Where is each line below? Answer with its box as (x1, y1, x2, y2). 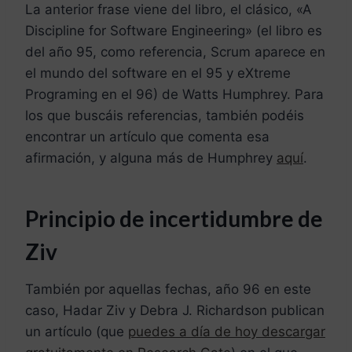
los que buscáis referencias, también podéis (25, 108, 304, 124)
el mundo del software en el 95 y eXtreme (25, 65, 291, 82)
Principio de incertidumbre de (25, 205, 323, 233)
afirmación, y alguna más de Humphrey (25, 150, 277, 167)
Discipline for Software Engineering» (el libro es (25, 23, 322, 39)
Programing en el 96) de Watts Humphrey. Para (25, 86, 324, 103)
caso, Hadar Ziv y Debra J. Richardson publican (25, 302, 324, 319)
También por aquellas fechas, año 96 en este (25, 281, 311, 298)
